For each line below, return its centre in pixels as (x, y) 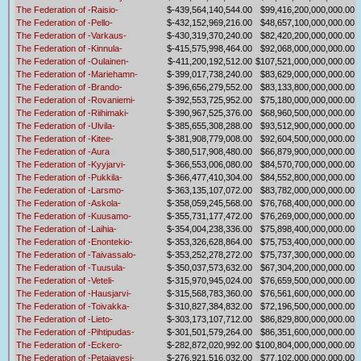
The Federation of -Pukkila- (69, 178)
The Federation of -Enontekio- (75, 242)
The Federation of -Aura (63, 152)
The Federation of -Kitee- (65, 139)
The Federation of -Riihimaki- (73, 113)
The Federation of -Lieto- (64, 320)
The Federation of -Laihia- (66, 229)
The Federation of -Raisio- (67, 10)
